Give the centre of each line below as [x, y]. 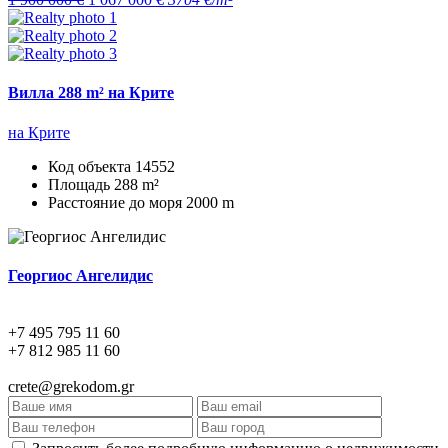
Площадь [81, 184]
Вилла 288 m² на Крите [91, 93]
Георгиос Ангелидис [80, 275]
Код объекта [91, 166]
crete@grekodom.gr [71, 387]
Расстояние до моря [117, 202]
